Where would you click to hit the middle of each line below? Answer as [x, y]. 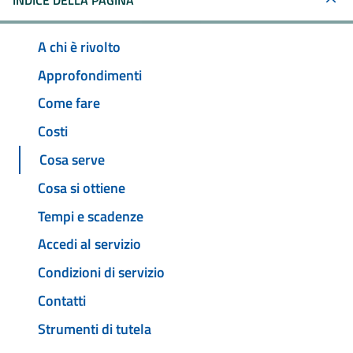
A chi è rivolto [79, 46]
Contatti [62, 300]
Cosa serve [72, 160]
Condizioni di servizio [101, 273]
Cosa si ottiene [82, 188]
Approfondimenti [90, 75]
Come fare [69, 103]
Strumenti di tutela [95, 329]
